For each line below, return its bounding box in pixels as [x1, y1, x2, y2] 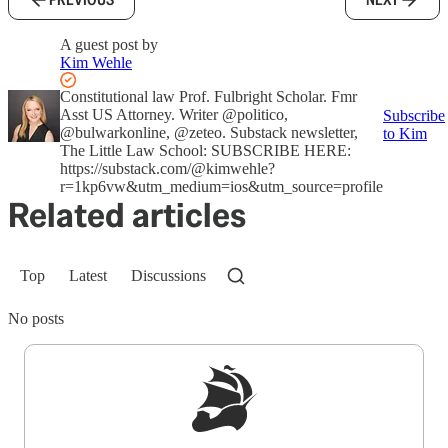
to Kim [383, 125, 427, 142]
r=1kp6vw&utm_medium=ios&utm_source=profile [60, 178, 383, 195]
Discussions [131, 267, 206, 284]
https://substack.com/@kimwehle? [60, 160, 275, 177]
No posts [8, 310, 64, 327]
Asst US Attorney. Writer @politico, [60, 106, 288, 123]
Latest [69, 267, 107, 284]
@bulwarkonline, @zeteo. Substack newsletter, [60, 124, 358, 141]
